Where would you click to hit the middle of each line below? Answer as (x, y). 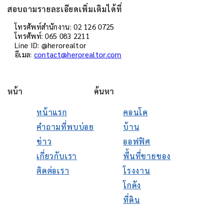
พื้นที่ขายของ (147, 156)
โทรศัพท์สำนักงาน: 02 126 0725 (64, 26)
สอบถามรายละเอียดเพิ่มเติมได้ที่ (65, 9)
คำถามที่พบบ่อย (65, 127)
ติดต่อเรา (53, 170)
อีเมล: (24, 54)
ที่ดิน (132, 200)
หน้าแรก (52, 112)
